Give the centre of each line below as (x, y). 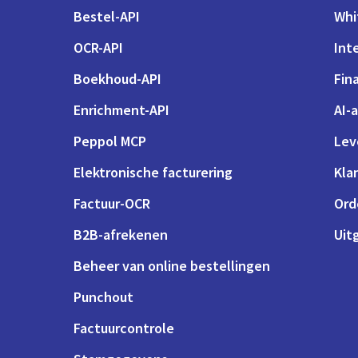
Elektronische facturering (153, 172)
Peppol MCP (110, 141)
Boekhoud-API (117, 78)
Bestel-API (107, 16)
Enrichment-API (121, 109)
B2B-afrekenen (121, 234)
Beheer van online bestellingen (172, 265)
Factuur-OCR (112, 203)
